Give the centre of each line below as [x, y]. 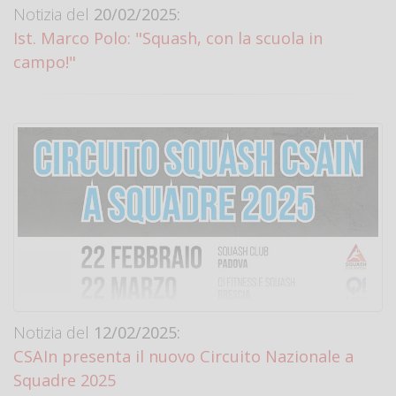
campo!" [45, 62]
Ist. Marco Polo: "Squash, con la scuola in [168, 38]
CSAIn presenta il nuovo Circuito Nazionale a [183, 356]
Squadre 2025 [65, 380]
